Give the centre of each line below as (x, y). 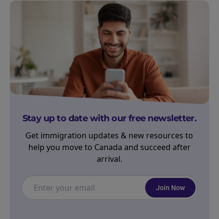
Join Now (170, 188)
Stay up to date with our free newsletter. (109, 119)
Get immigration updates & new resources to (109, 136)
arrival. (109, 159)
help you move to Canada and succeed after (109, 147)
